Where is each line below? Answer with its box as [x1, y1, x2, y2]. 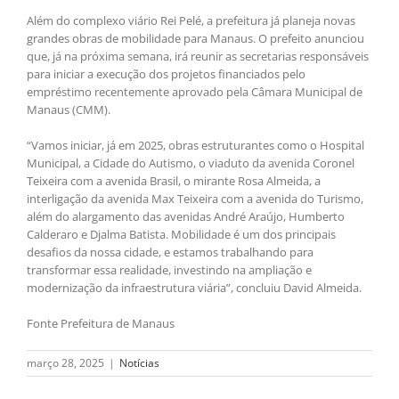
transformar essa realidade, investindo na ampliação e [27, 262, 312, 279]
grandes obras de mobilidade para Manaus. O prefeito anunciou [27, 30, 364, 47]
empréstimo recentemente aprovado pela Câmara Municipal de [27, 84, 362, 101]
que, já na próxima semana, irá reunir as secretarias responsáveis [27, 48, 369, 65]
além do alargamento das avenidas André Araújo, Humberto [27, 208, 345, 225]
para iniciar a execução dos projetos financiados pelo [27, 66, 305, 83]
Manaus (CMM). [27, 102, 110, 118]
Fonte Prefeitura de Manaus [27, 315, 175, 332]
